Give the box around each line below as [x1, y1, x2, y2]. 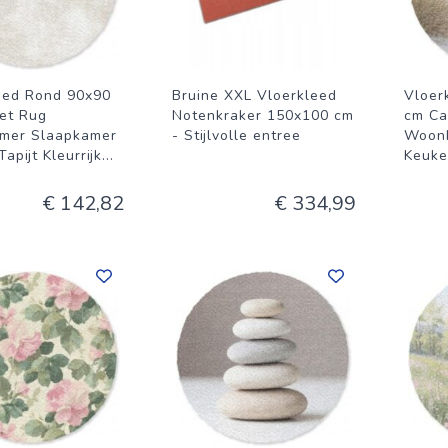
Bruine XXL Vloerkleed [172, 86, 337, 105]
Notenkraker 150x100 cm [172, 106, 354, 125]
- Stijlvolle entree [172, 126, 301, 145]
